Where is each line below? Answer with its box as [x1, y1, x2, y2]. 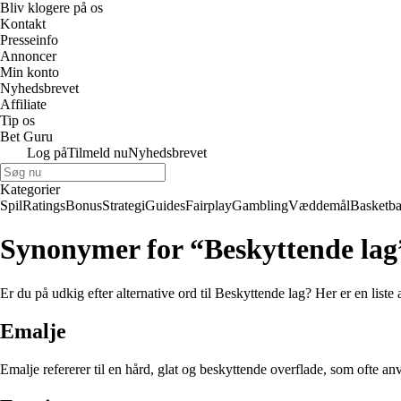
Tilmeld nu [67, 145, 128, 160]
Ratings [22, 198, 65, 213]
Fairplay [185, 198, 232, 213]
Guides [145, 198, 185, 213]
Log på [27, 145, 67, 160]
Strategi [102, 198, 145, 213]
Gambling [232, 198, 288, 213]
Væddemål [288, 198, 350, 213]
